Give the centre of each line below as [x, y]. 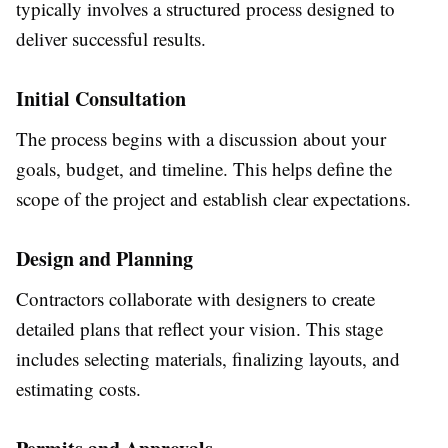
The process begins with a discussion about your [201, 139]
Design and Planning [104, 259]
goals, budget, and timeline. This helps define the [204, 169]
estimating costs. [78, 389]
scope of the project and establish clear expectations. [213, 199]
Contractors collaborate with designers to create [195, 299]
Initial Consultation [101, 99]
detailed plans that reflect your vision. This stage [199, 329]
